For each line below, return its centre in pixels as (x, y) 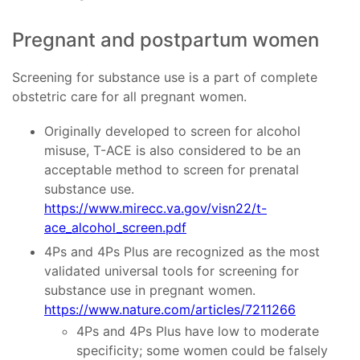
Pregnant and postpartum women (166, 40)
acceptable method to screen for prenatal (172, 170)
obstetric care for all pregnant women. (129, 97)
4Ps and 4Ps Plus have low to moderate (198, 331)
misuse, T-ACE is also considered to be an (172, 151)
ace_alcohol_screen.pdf (115, 228)
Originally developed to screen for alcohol (172, 131)
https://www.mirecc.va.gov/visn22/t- (155, 209)
